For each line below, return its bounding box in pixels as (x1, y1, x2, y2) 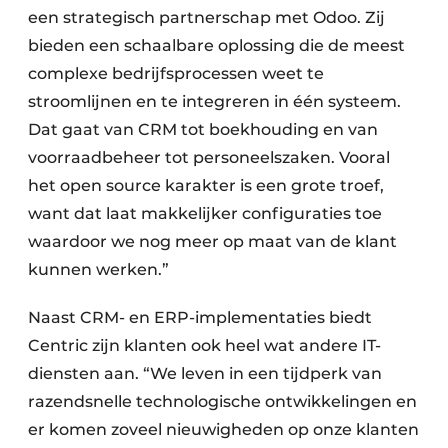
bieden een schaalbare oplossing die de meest (28, 36, 405, 56)
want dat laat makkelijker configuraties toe (28, 204, 382, 224)
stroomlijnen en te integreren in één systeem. (28, 92, 401, 112)
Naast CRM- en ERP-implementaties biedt (28, 308, 372, 328)
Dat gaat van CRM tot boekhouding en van (28, 120, 378, 140)
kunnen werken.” (28, 260, 169, 280)
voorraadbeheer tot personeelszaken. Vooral (28, 148, 390, 168)
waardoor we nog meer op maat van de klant (28, 232, 397, 252)
